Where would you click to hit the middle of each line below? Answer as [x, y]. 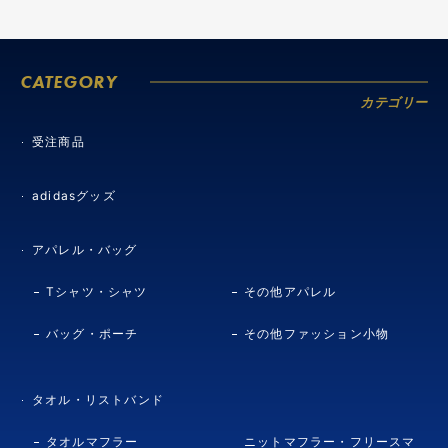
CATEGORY [68, 81]
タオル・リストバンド [98, 399]
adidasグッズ [74, 195]
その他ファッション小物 [317, 333]
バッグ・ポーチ [92, 333]
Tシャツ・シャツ [97, 291]
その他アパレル [290, 291]
